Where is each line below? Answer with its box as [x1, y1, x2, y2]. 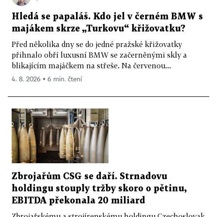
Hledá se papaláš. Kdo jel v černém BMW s [12, 13, 203, 21]
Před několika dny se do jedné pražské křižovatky [12, 40, 182, 49]
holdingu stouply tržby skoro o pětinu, [12, 184, 186, 193]
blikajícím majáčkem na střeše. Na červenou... [12, 61, 171, 70]
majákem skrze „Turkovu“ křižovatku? [12, 25, 186, 33]
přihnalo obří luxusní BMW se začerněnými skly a [12, 50, 187, 60]
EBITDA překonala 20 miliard [12, 196, 145, 205]
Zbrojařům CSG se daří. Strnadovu [12, 172, 167, 181]
